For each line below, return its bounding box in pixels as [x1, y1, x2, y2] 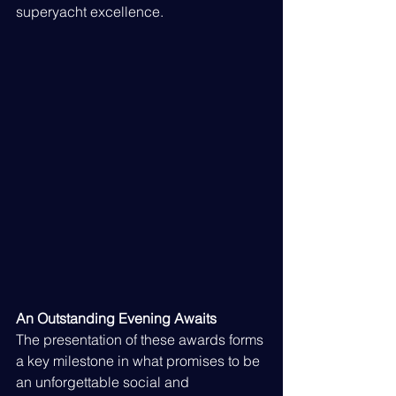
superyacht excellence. [16, 2, 164, 20]
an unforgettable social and [16, 373, 193, 392]
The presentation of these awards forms [16, 331, 267, 349]
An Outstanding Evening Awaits [16, 309, 217, 328]
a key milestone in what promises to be [16, 352, 263, 370]
